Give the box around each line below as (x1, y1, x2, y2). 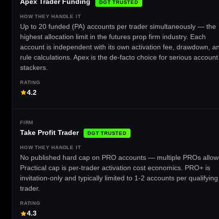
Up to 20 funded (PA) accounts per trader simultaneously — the (20, 22, 216, 30)
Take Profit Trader (20, 129, 79, 137)
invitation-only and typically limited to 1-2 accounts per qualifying (20, 174, 218, 182)
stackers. (20, 63, 48, 71)
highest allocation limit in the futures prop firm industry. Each (20, 32, 206, 41)
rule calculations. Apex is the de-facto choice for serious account (20, 53, 218, 61)
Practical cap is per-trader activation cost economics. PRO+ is (20, 164, 210, 172)
